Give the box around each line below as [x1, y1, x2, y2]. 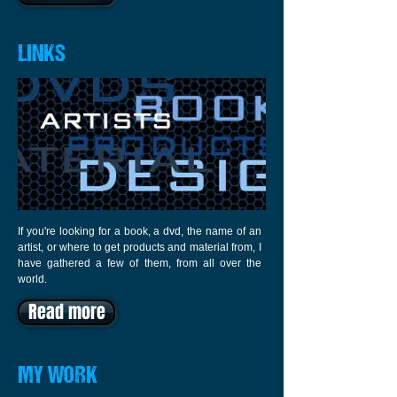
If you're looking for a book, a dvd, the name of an [18, 225, 261, 237]
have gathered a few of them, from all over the [18, 257, 261, 269]
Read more [27, 299, 105, 325]
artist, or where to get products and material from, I [18, 241, 261, 253]
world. [18, 273, 47, 285]
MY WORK [18, 365, 97, 389]
